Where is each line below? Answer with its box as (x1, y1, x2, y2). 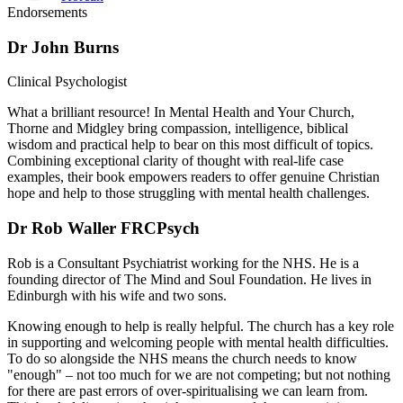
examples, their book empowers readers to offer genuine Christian (7, 169, 380, 185)
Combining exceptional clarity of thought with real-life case (7, 153, 344, 169)
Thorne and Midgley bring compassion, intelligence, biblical (7, 121, 348, 137)
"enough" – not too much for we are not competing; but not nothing (7, 366, 390, 382)
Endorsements (7, 4, 87, 20)
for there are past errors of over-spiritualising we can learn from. (7, 382, 368, 399)
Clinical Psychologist (7, 74, 127, 90)
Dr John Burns (7, 37, 119, 57)
